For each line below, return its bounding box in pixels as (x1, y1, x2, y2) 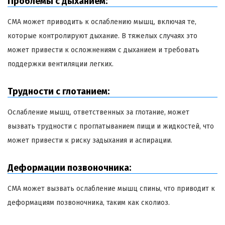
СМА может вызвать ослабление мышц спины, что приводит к (8, 184, 215, 193)
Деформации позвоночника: (8, 162, 131, 173)
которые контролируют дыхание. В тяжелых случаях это (8, 31, 197, 40)
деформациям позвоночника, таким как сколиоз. (8, 198, 170, 207)
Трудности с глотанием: (8, 85, 109, 97)
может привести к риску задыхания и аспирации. (8, 136, 172, 145)
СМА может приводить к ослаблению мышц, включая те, (8, 17, 196, 26)
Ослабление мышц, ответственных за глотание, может (8, 107, 189, 117)
